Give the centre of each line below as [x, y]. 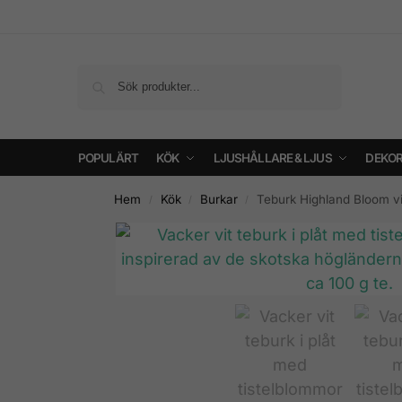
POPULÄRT [108, 158]
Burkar [218, 199]
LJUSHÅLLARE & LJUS [272, 158]
